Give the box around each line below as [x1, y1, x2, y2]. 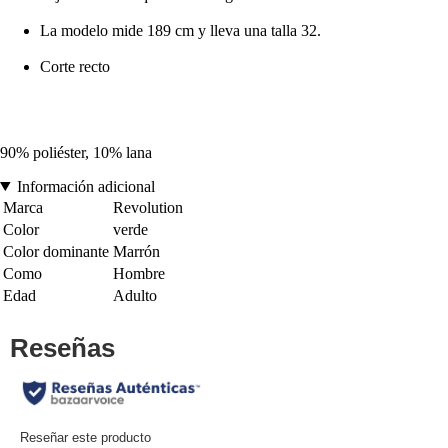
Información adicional [16, 177, 155, 195]
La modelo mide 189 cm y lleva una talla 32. [40, 21, 321, 39]
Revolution [113, 198, 183, 216]
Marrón [113, 242, 160, 260]
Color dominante [3, 242, 109, 260]
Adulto [113, 286, 157, 304]
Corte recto [40, 57, 110, 75]
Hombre [113, 264, 165, 282]
